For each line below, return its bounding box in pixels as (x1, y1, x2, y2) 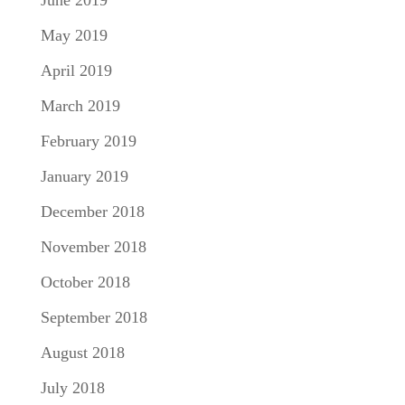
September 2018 (40, 307, 147, 326)
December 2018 (40, 202, 145, 221)
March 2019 (40, 96, 120, 115)
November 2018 (40, 237, 146, 256)
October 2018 (40, 272, 130, 291)
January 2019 (40, 166, 128, 185)
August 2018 (40, 343, 125, 362)
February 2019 (40, 131, 137, 150)
